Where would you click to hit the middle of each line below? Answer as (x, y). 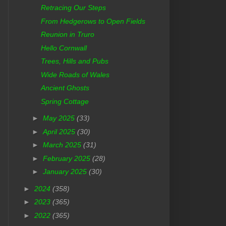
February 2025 (67, 158)
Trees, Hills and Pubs (74, 61)
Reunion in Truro (67, 35)
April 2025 (60, 131)
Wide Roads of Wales (75, 74)
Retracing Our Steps (73, 8)
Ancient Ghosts (65, 88)
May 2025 (60, 118)
